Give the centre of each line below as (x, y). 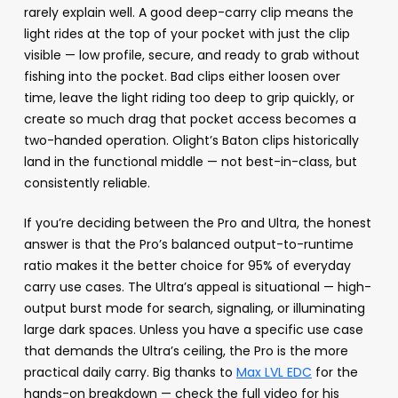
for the (334, 373)
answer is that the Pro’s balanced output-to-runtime (188, 245)
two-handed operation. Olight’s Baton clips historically (191, 141)
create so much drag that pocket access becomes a (190, 119)
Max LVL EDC (274, 373)
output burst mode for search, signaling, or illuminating (194, 309)
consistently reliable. (87, 183)
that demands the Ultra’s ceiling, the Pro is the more (186, 351)
